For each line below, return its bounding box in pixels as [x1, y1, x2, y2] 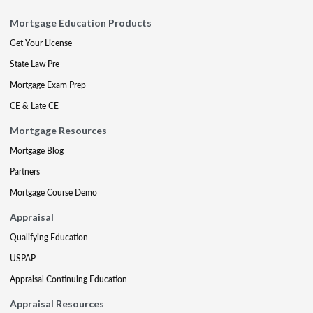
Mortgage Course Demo [10, 187, 97, 198]
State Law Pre [10, 58, 59, 70]
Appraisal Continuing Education [10, 273, 127, 285]
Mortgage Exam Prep [10, 79, 86, 91]
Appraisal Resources [10, 298, 104, 310]
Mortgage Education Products [10, 17, 152, 29]
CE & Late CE [10, 100, 59, 112]
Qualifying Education [10, 231, 88, 243]
